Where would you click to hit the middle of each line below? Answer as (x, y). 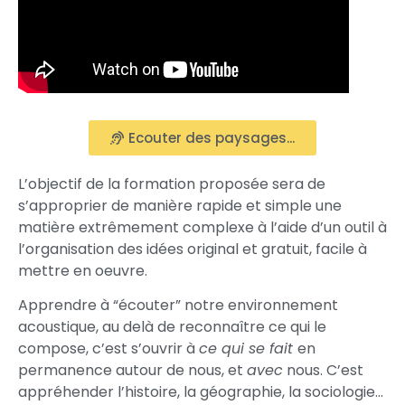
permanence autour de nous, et (132, 371)
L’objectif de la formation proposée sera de (172, 184)
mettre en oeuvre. (85, 270)
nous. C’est (323, 371)
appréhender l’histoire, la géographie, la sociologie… (201, 392)
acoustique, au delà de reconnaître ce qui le (172, 327)
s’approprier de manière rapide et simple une (180, 205)
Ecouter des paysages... (212, 137)
